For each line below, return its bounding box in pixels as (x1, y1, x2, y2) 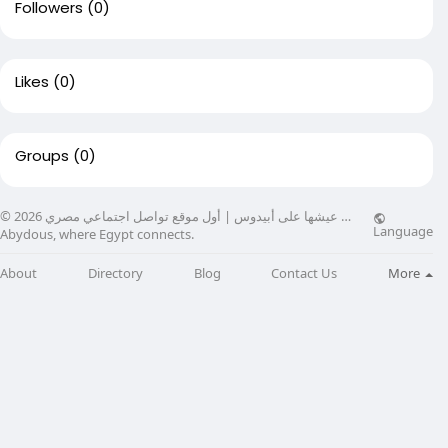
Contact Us (271, 263, 338, 282)
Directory (87, 263, 143, 282)
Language (373, 222, 433, 240)
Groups (15, 145, 69, 166)
